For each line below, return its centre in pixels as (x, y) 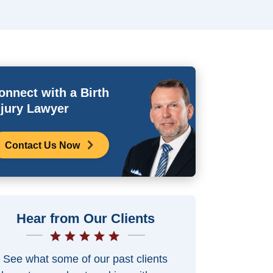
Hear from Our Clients (85, 219)
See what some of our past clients (85, 259)
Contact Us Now (42, 145)
